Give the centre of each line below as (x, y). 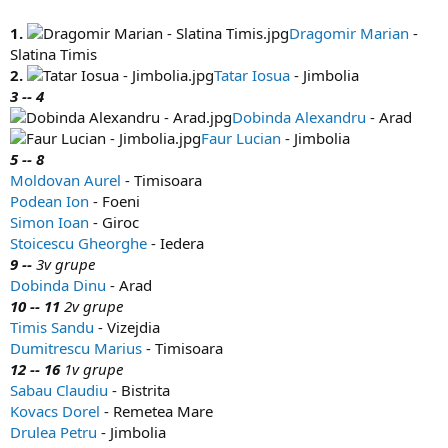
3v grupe (65, 264)
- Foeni (114, 201)
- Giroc (114, 222)
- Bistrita (139, 390)
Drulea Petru (53, 432)
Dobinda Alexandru (299, 117)
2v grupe (91, 306)
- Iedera (175, 243)
